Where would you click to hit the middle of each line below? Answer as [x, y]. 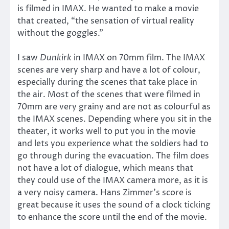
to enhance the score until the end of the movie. [112, 217]
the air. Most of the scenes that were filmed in [109, 95]
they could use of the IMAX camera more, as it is [113, 181]
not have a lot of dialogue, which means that [105, 168]
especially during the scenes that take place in [107, 83]
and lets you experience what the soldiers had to [113, 144]
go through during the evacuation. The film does [113, 156]
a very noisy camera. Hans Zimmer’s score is [105, 193]
